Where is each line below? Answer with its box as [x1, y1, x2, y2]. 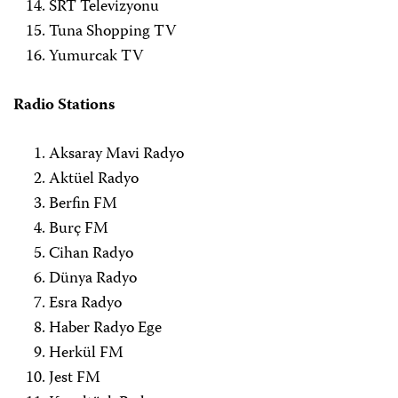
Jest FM [49, 365, 100, 393]
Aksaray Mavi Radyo [49, 141, 184, 169]
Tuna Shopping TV [49, 19, 176, 46]
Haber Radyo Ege [49, 315, 162, 343]
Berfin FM [49, 191, 117, 219]
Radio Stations [13, 92, 115, 120]
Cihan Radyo [49, 241, 133, 268]
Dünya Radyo [49, 266, 137, 293]
